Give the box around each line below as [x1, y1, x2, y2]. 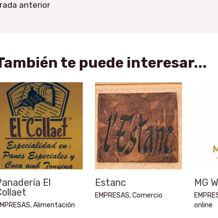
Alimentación [33, 201, 75, 210]
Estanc [94, 177, 126, 189]
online [194, 201, 213, 210]
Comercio [132, 191, 163, 200]
